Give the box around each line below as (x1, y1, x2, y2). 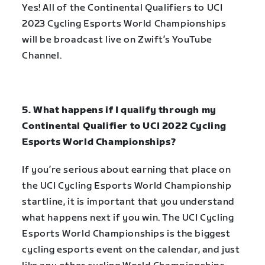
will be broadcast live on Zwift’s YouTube (22, 34, 212, 46)
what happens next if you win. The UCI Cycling (22, 212, 234, 224)
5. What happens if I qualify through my (22, 105, 216, 117)
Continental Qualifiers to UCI (87, 2, 223, 14)
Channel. (22, 50, 64, 62)
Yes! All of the (22, 2, 88, 14)
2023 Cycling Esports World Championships (22, 18, 227, 30)
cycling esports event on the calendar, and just (22, 244, 240, 256)
